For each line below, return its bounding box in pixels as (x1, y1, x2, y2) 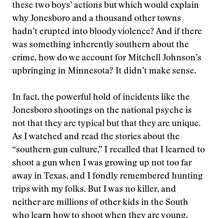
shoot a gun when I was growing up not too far (12, 159, 192, 168)
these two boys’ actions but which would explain (12, 1, 199, 10)
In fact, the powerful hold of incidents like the (12, 93, 190, 102)
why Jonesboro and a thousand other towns (12, 15, 181, 23)
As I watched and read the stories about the (12, 133, 180, 142)
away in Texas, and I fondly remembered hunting (12, 172, 203, 181)
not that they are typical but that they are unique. (12, 120, 200, 128)
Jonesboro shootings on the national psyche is (12, 107, 192, 115)
